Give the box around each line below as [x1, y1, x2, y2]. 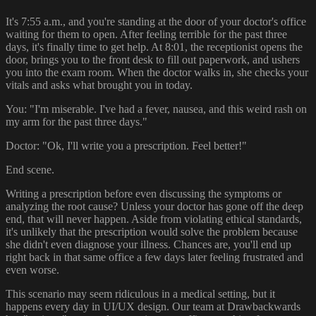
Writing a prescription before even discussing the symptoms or [6, 187, 281, 200]
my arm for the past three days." [6, 115, 147, 128]
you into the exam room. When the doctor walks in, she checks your [6, 66, 308, 78]
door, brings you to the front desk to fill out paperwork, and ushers [6, 53, 300, 66]
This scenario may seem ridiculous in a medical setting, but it [6, 287, 275, 300]
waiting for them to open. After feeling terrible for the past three [6, 28, 287, 40]
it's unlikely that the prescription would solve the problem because [6, 225, 298, 238]
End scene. [6, 163, 54, 176]
